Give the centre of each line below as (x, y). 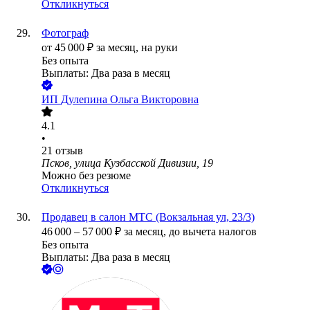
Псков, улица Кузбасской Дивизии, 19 (127, 163)
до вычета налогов (213, 232)
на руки (159, 48)
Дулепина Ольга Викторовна (130, 100)
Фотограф (65, 33)
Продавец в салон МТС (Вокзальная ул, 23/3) (148, 217)
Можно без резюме (86, 176)
